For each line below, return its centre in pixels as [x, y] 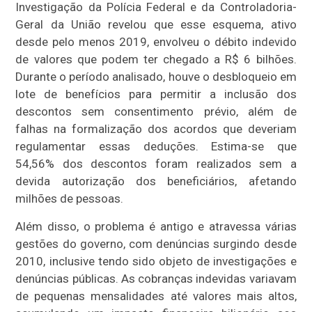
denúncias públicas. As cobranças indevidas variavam [156, 278]
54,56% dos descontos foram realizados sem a [156, 163]
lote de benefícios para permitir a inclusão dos [156, 94]
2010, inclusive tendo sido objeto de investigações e [156, 261]
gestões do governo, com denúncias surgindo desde [156, 243]
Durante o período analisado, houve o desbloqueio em [156, 76]
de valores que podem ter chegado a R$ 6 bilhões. [156, 59]
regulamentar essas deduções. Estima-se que [156, 146]
